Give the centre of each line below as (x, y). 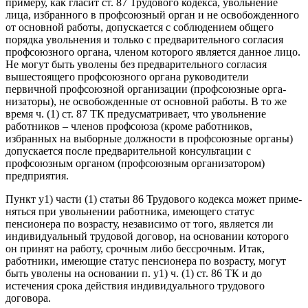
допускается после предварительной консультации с (128, 151)
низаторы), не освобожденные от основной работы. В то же (146, 102)
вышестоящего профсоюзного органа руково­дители (127, 77)
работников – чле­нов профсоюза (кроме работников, (129, 126)
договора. (28, 298)
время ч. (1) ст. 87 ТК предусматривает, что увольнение (136, 114)
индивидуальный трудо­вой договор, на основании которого (147, 236)
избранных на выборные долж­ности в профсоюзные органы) (149, 139)
